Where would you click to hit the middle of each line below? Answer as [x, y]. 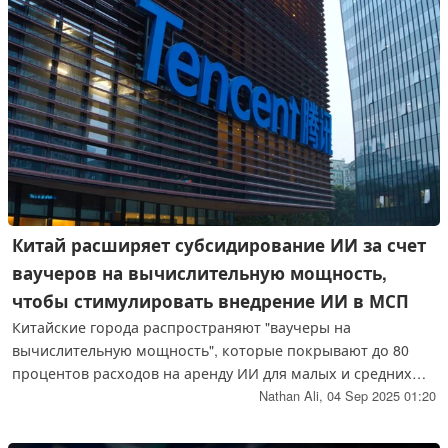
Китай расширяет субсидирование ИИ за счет [219, 244]
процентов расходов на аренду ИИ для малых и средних [212, 372]
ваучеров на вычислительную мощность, [200, 272]
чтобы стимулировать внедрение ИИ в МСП [211, 300]
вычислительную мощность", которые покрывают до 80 [211, 349]
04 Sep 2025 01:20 [381, 395]
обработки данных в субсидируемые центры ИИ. [186, 418]
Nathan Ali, [292, 395]
